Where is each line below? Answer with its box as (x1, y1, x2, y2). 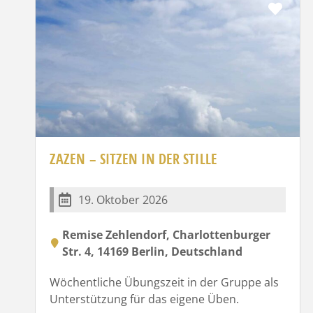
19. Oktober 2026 (78, 191, 168, 208)
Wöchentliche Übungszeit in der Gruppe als (50, 274, 279, 290)
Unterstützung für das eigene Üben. (50, 291, 239, 307)
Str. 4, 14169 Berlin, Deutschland (62, 243, 242, 259)
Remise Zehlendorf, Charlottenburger (62, 226, 270, 242)
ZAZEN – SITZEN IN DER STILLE (50, 149, 217, 168)
